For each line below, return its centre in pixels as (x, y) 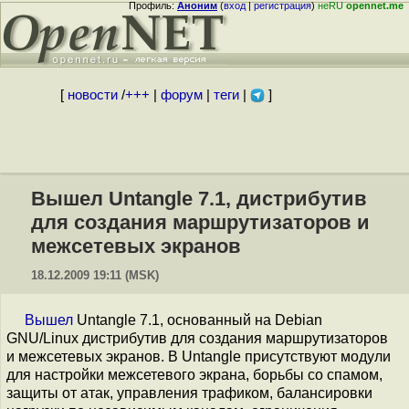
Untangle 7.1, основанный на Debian (198, 320)
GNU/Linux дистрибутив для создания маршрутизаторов (197, 338)
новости (92, 95)
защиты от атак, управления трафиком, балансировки (189, 393)
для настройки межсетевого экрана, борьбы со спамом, (194, 375)
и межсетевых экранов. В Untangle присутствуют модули (199, 357)
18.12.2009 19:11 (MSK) (95, 275)
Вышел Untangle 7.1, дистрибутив (199, 199)
